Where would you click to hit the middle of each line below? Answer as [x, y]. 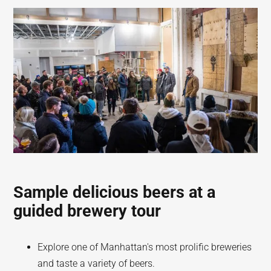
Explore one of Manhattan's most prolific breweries [145, 247]
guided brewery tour [87, 211]
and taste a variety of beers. [96, 263]
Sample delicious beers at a [115, 192]
